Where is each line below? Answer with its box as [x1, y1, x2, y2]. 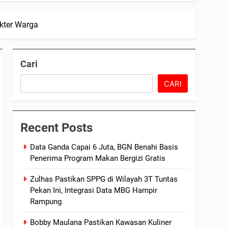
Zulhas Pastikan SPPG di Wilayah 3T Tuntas [30, 175, 178, 184]
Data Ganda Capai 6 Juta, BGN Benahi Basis [30, 142, 179, 152]
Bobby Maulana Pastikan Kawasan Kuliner [30, 218, 172, 227]
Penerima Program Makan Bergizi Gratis [30, 154, 166, 163]
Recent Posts [20, 121, 93, 135]
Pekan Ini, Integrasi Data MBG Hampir [30, 186, 158, 195]
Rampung [30, 197, 62, 206]
